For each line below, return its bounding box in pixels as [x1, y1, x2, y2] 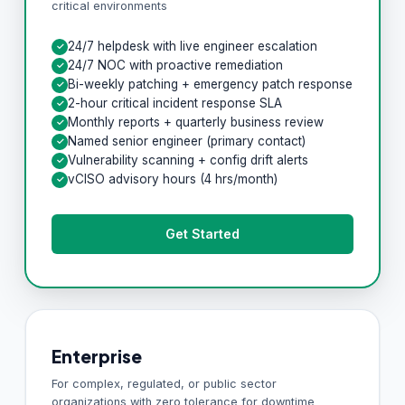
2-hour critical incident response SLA [68, 95, 282, 110]
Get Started [165, 225, 240, 241]
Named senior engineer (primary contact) [68, 133, 306, 148]
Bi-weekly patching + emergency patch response [68, 76, 353, 91]
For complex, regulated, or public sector [52, 376, 277, 391]
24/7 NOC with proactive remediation [68, 57, 283, 72]
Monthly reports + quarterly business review [68, 114, 324, 129]
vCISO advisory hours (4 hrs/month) [68, 171, 278, 186]
